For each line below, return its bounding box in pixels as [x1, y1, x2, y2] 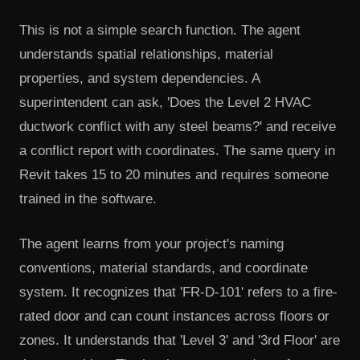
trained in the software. [19, 191, 157, 207]
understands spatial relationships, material [19, 47, 273, 63]
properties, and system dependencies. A [19, 71, 260, 87]
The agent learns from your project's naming [19, 235, 284, 252]
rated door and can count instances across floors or [19, 308, 329, 324]
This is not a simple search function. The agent [19, 22, 301, 39]
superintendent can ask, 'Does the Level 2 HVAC [19, 95, 311, 111]
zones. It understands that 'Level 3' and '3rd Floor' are [19, 332, 340, 348]
